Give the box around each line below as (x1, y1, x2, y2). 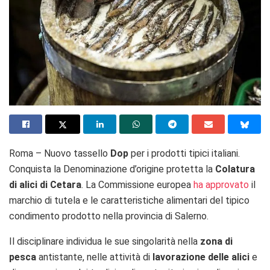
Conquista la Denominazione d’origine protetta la (9, 163, 215, 175)
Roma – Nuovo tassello (9, 147, 110, 159)
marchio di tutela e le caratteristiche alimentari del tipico (9, 194, 250, 206)
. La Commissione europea (81, 178, 191, 190)
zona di (200, 235, 233, 247)
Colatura (215, 163, 255, 175)
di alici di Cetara (9, 178, 81, 190)
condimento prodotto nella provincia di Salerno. (9, 210, 209, 222)
